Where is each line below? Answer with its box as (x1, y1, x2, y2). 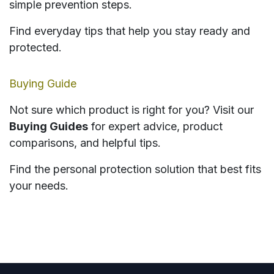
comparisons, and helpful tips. (9, 136, 161, 150)
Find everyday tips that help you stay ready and (9, 24, 250, 38)
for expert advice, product (88, 120, 223, 133)
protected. (9, 41, 62, 54)
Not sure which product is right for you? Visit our (9, 103, 254, 117)
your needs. (9, 179, 68, 193)
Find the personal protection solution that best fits (9, 163, 261, 176)
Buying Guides (9, 120, 88, 133)
